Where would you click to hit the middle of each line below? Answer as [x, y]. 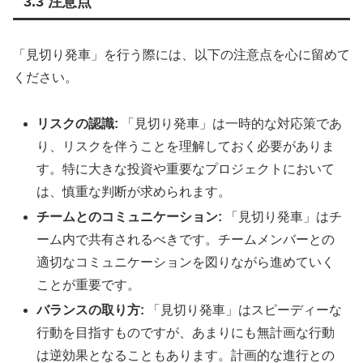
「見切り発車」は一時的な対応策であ [231, 123]
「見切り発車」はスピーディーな [243, 310]
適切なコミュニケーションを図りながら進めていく [186, 262]
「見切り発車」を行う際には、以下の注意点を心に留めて [181, 55]
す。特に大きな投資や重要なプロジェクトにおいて [186, 169]
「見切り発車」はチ [282, 217]
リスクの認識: [78, 123]
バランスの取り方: [91, 310]
